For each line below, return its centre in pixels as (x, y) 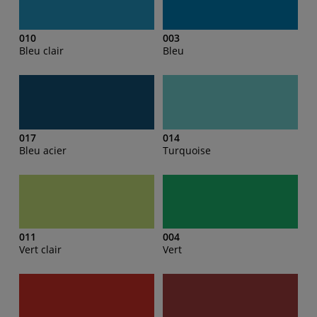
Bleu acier (43, 150)
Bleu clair (41, 51)
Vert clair (40, 250)
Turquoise (187, 150)
